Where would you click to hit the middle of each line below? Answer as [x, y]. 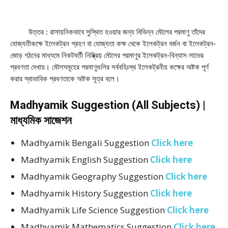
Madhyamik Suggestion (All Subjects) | [108, 105]
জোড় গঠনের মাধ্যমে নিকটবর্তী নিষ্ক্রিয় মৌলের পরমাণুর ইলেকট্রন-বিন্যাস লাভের [107, 56]
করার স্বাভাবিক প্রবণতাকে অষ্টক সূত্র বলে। [65, 79]
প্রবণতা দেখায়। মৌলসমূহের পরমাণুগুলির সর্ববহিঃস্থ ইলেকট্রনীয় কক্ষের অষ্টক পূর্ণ [109, 67]
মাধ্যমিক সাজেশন [41, 121]
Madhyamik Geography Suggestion [93, 177]
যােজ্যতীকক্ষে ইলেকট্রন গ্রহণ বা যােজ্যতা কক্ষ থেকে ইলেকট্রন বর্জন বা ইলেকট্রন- [113, 44]
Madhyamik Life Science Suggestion [94, 210]
